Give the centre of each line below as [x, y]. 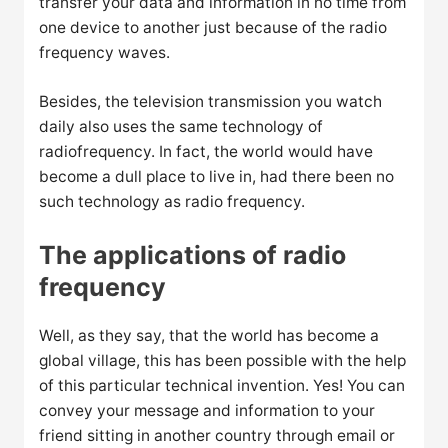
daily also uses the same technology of [181, 127]
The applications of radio [193, 255]
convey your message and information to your [207, 411]
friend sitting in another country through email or [217, 436]
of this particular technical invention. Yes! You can [222, 386]
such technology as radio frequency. [172, 202]
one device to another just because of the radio [213, 27]
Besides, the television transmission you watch [211, 102]
